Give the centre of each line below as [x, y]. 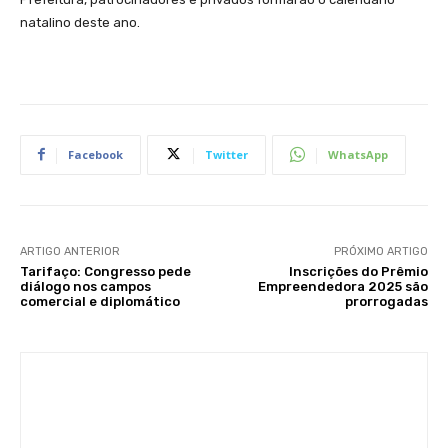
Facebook [95, 154]
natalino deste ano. [80, 22]
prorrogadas [386, 301]
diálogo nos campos [85, 286]
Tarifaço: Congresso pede [105, 271]
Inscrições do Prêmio [358, 271]
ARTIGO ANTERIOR [70, 251]
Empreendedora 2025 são [342, 286]
